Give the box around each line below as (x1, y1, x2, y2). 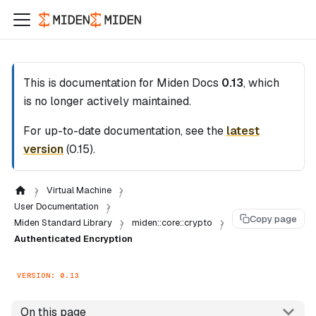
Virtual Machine (46, 184, 111, 196)
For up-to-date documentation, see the (23, 123, 226, 138)
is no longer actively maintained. (23, 94, 191, 109)
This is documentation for (23, 75, 157, 90)
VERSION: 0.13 (17, 270, 80, 280)
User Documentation (14, 200, 99, 212)
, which (243, 75, 279, 90)
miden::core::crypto (132, 217, 212, 229)
